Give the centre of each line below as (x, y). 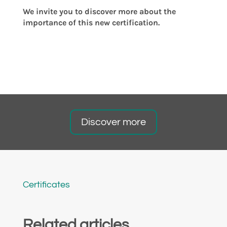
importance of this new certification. (91, 22)
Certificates (46, 184)
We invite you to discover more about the (99, 11)
